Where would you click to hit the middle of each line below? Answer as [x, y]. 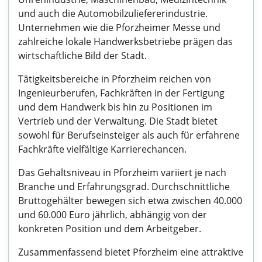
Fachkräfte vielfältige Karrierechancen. [102, 149]
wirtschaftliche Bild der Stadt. [82, 56]
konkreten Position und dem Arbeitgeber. [110, 229]
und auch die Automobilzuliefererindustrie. [113, 13]
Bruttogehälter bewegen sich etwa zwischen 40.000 [130, 201]
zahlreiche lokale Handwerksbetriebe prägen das [125, 42]
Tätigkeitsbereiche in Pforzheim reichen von [115, 79]
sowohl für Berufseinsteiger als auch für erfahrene [129, 135]
